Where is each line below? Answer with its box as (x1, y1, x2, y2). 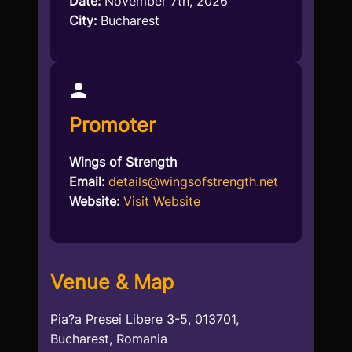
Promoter (69, 113, 156, 137)
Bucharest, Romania (50, 331, 167, 347)
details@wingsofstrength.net (108, 174, 278, 190)
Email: (69, 174, 104, 190)
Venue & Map (50, 270, 174, 295)
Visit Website (123, 193, 200, 210)
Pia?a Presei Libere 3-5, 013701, (50, 311, 239, 328)
